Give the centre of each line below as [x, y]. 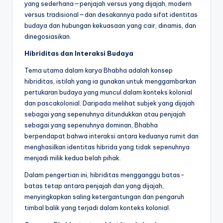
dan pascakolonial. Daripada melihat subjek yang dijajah [110, 103]
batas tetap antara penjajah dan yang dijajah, [94, 185]
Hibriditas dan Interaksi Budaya [79, 53]
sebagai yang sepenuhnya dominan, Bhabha [91, 125]
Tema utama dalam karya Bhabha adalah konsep [99, 70]
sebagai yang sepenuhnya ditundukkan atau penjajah [105, 114]
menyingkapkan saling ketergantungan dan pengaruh [104, 196]
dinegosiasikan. [48, 36]
